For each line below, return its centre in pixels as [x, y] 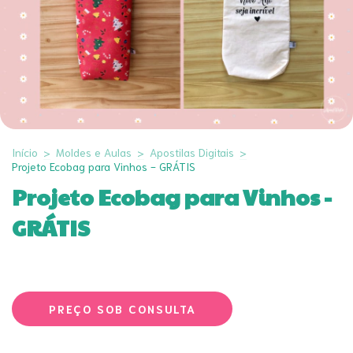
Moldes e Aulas [94, 152]
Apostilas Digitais [192, 152]
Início [25, 152]
